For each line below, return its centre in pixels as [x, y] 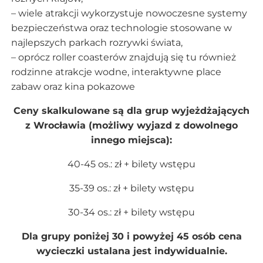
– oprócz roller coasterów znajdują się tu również [123, 57]
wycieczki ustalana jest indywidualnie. [131, 251]
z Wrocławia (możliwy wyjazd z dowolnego [131, 125]
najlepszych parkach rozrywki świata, [97, 42]
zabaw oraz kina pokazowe [73, 86]
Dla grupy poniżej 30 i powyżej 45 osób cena [131, 236]
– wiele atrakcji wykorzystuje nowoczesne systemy [129, 13]
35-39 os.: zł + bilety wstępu [131, 188]
